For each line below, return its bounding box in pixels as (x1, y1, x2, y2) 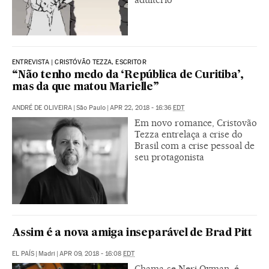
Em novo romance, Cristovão (134, 116, 257, 128)
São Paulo (76, 103, 106, 112)
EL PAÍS (12, 249, 34, 258)
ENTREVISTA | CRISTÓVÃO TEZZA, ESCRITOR (12, 58, 147, 66)
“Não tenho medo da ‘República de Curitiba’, (12, 70, 244, 80)
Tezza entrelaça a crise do (134, 128, 243, 140)
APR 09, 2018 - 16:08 (59, 249, 123, 258)
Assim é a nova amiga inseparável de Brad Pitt (12, 228, 252, 238)
